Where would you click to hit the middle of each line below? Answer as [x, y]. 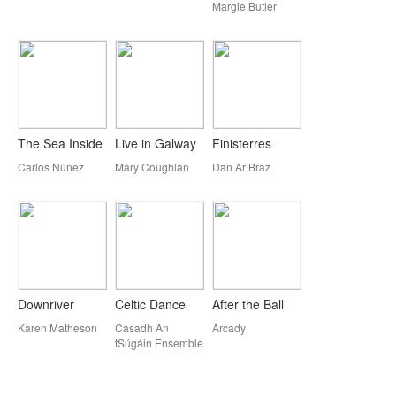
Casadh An [142, 327]
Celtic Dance [150, 304]
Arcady [229, 327]
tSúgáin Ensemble [159, 343]
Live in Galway [156, 143]
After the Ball [248, 304]
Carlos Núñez [51, 167]
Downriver [46, 304]
